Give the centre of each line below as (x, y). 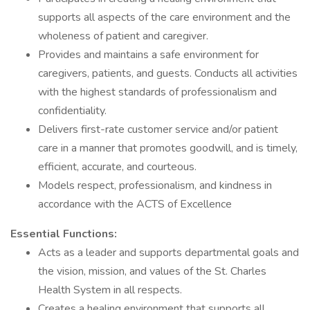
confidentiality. (72, 111)
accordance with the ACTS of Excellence (135, 204)
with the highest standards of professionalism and (157, 92)
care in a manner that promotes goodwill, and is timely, (168, 148)
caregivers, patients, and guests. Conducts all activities (168, 73)
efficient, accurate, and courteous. (117, 167)
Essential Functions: (64, 234)
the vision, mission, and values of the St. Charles (152, 271)
